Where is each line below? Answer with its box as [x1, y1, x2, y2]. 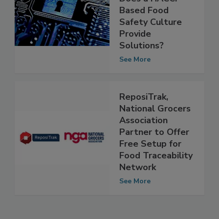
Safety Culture [119, 36, 182, 48]
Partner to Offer [119, 146, 189, 158]
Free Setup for [119, 158, 181, 170]
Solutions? [119, 60, 164, 72]
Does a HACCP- [119, 13, 184, 25]
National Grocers [119, 123, 191, 135]
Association [119, 134, 168, 147]
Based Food [119, 24, 169, 37]
